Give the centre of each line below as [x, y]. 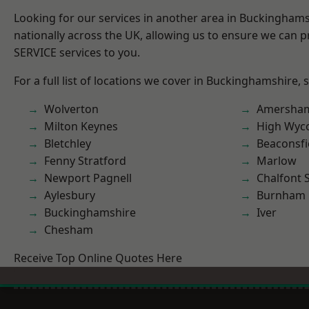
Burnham [281, 195]
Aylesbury [70, 195]
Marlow [277, 161]
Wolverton [71, 109]
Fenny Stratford [85, 161]
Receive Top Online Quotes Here [98, 258]
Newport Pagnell [88, 178]
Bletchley [68, 143]
